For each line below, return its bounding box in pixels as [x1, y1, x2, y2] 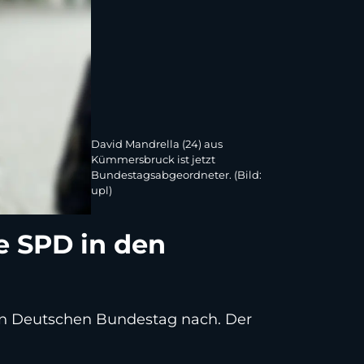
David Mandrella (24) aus [91, 137, 223, 151]
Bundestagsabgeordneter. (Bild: [91, 168, 262, 182]
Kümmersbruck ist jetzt [91, 153, 215, 167]
